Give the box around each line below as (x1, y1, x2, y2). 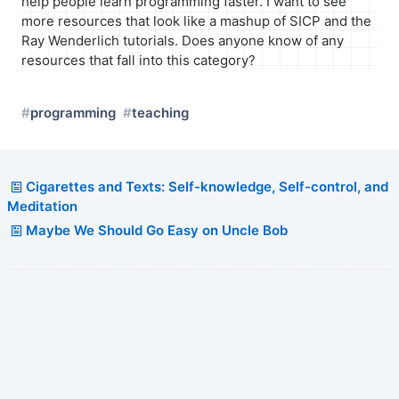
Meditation (7, 197, 77, 215)
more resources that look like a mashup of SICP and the (21, 12, 371, 29)
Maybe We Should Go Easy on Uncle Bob (26, 221, 288, 239)
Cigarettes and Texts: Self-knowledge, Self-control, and (26, 177, 388, 195)
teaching (132, 103, 189, 121)
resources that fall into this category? (21, 51, 256, 69)
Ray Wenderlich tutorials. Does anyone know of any (21, 31, 344, 49)
